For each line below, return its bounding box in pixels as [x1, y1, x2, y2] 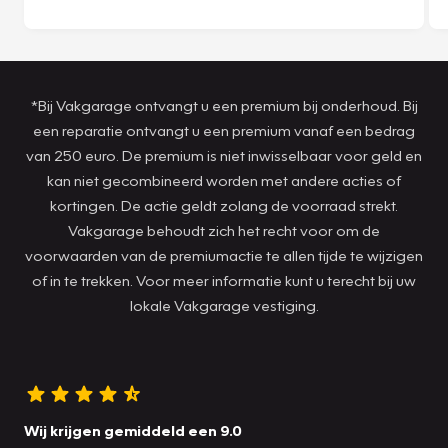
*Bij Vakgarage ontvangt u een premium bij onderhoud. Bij [30, 95, 418, 114]
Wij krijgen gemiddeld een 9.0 [24, 420, 242, 439]
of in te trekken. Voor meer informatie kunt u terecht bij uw [32, 270, 416, 289]
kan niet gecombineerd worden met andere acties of [47, 170, 401, 189]
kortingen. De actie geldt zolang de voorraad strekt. [50, 195, 398, 214]
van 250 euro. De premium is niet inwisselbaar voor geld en [26, 145, 422, 164]
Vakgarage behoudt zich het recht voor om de [68, 220, 380, 239]
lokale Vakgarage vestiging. [129, 295, 319, 314]
